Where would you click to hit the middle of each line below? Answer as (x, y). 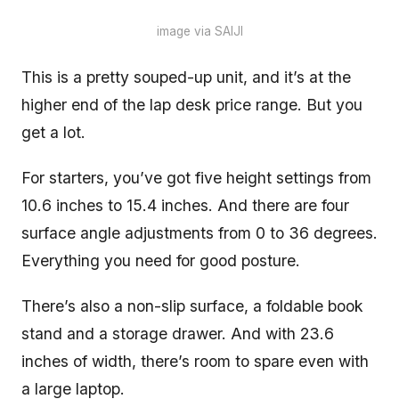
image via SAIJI (199, 31)
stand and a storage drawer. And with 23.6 (178, 333)
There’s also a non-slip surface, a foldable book (192, 305)
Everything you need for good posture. (161, 260)
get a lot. (56, 132)
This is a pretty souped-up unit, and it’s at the (186, 77)
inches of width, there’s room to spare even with (195, 361)
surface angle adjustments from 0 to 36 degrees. (199, 232)
